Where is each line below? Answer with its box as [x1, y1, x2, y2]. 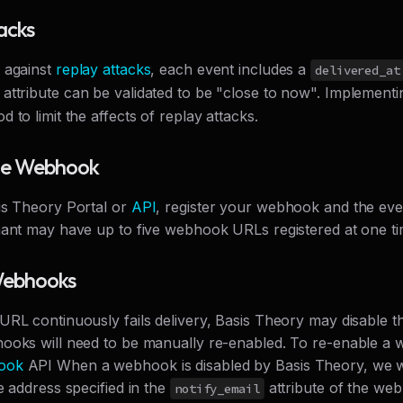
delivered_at [315, 62, 400, 79]
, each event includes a [150, 60, 311, 79]
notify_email [174, 381, 260, 398]
